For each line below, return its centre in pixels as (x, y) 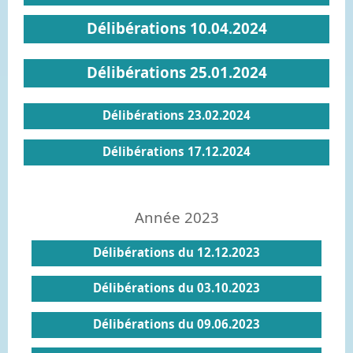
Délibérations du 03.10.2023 (176, 288)
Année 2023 (176, 217)
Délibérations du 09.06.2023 (176, 323)
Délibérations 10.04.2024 (176, 28)
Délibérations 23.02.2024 (176, 115)
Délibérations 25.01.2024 (176, 72)
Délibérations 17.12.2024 (176, 151)
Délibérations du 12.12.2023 (176, 252)
